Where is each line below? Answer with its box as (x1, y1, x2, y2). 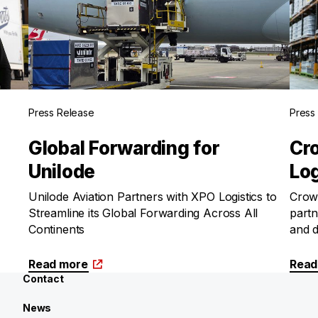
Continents (28, 222, 85, 236)
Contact (23, 273, 64, 285)
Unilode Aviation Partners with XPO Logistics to (28, 190, 277, 204)
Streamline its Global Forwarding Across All (28, 206, 258, 220)
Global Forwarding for (28, 137, 220, 159)
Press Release (28, 106, 94, 119)
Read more (28, 257, 88, 271)
